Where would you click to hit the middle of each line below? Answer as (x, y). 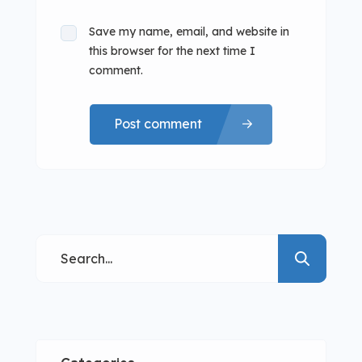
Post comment (158, 124)
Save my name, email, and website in (189, 31)
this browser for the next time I (172, 51)
